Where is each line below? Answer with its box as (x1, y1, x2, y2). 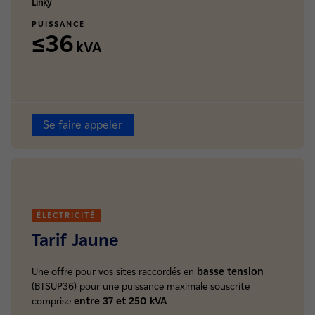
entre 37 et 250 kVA (74, 295, 167, 307)
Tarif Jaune (32, 230, 119, 250)
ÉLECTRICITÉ (37, 210, 96, 220)
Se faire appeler (43, 118, 122, 131)
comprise (32, 295, 74, 307)
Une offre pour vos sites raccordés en (32, 266, 197, 278)
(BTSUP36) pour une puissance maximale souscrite (32, 281, 250, 292)
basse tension (197, 266, 264, 278)
